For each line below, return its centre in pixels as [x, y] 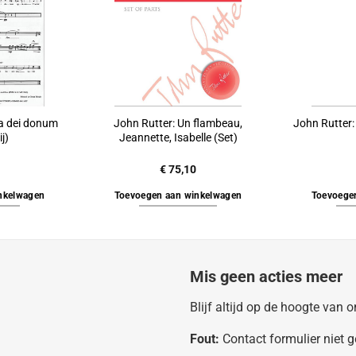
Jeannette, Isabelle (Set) [178, 137]
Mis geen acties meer [266, 277]
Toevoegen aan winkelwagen [178, 196]
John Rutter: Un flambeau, [178, 123]
